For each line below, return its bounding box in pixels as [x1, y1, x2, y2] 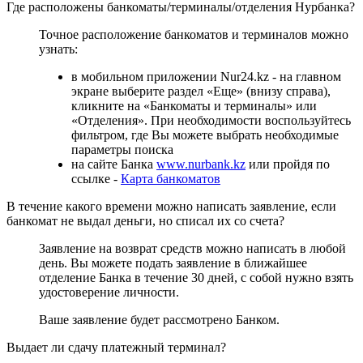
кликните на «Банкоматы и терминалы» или [71, 98, 317, 113]
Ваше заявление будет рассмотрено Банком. [39, 312, 280, 327]
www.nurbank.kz [156, 156, 246, 171]
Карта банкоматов [121, 171, 220, 186]
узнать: [39, 41, 78, 56]
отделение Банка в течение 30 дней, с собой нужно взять [39, 270, 353, 284]
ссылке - [71, 171, 121, 186]
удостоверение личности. [39, 284, 179, 299]
